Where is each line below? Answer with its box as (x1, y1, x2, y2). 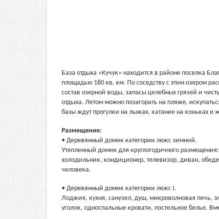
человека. (62, 166, 91, 174)
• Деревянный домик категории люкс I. (62, 185, 176, 192)
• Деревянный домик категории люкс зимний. (62, 137, 197, 144)
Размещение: (62, 127, 103, 134)
